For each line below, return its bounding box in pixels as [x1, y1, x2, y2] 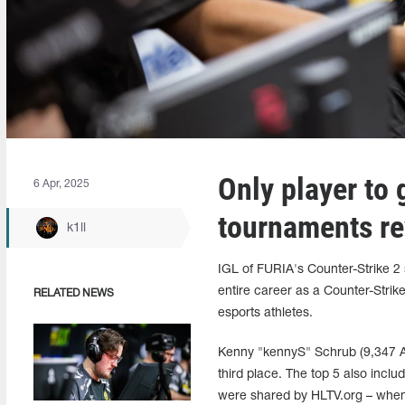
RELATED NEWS [33, 288, 114, 298]
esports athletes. [217, 307, 313, 319]
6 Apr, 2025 [33, 179, 89, 189]
